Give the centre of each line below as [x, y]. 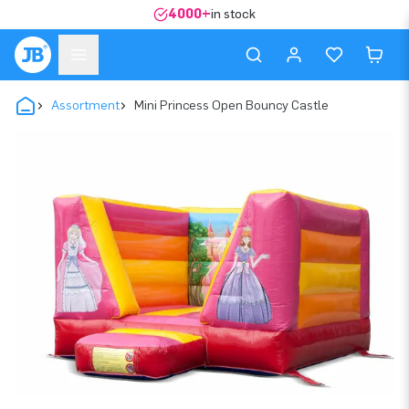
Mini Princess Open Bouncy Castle [231, 105]
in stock [233, 14]
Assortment [85, 105]
